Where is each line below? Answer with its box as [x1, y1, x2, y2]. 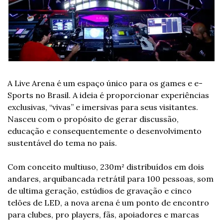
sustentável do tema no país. [7, 138, 117, 148]
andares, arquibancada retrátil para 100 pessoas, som [7, 174, 214, 184]
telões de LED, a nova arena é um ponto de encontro [7, 198, 209, 208]
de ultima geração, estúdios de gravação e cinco [7, 186, 192, 196]
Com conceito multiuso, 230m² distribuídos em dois [7, 162, 204, 172]
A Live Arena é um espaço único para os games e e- [7, 78, 203, 89]
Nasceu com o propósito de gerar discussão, [7, 114, 179, 124]
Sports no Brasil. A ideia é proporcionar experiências [7, 90, 209, 101]
